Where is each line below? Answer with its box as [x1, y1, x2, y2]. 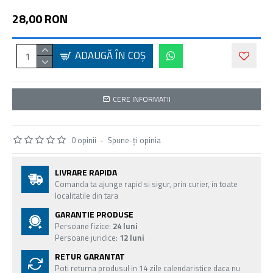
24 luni [113, 220, 138, 232]
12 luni [119, 232, 144, 244]
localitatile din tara [55, 190, 118, 202]
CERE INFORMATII [113, 93, 171, 105]
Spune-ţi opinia [107, 134, 161, 146]
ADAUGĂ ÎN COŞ [75, 48, 146, 63]
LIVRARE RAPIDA [55, 166, 117, 179]
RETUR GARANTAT [55, 250, 125, 263]
